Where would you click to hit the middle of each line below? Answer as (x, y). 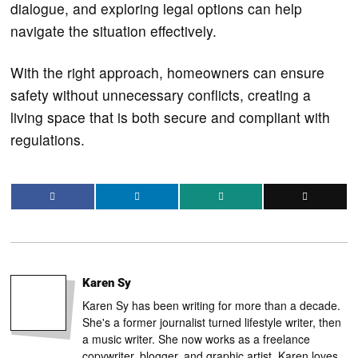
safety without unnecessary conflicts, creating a (161, 94)
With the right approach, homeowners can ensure (168, 72)
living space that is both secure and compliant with (171, 117)
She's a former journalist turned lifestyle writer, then (212, 322)
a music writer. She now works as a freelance (197, 338)
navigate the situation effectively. (114, 30)
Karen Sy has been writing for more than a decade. (212, 305)
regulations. (48, 139)
